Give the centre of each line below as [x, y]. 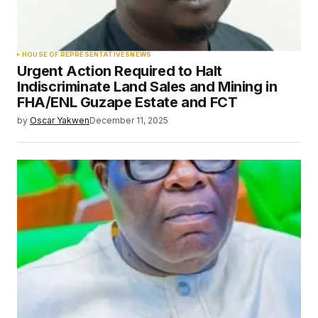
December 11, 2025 [129, 120]
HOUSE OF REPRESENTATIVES [76, 54]
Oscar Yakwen [60, 120]
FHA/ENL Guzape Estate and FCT [127, 102]
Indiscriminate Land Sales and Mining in [147, 86]
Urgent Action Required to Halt [120, 71]
